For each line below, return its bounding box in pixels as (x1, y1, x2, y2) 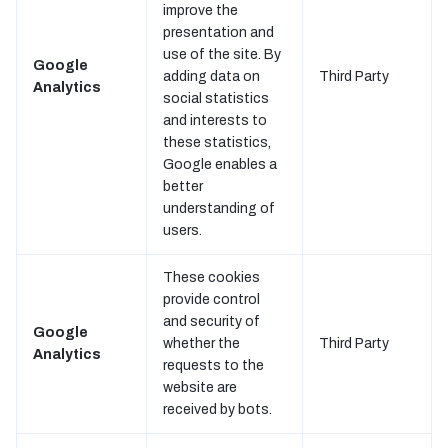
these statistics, (163, 135, 271, 150)
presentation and (163, 25, 274, 40)
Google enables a (163, 157, 277, 172)
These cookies (163, 270, 260, 285)
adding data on (163, 69, 260, 84)
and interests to (163, 113, 267, 128)
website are (163, 380, 237, 395)
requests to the (163, 358, 264, 373)
